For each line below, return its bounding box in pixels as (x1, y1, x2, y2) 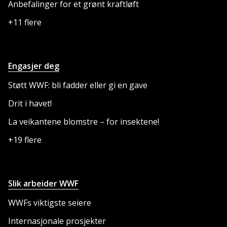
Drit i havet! (8, 98, 52, 109)
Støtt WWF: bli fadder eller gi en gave (8, 80, 147, 91)
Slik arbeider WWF (8, 178, 79, 190)
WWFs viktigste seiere (8, 197, 91, 209)
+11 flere (8, 17, 42, 28)
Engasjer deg (8, 60, 59, 72)
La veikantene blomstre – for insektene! (8, 116, 159, 128)
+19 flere (8, 134, 42, 146)
